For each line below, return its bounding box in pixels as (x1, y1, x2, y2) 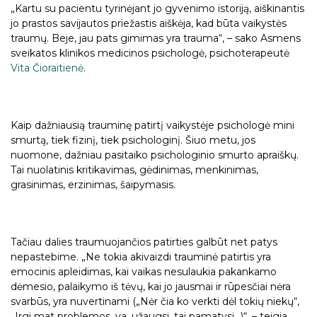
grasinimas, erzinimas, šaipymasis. (11, 178, 175, 191)
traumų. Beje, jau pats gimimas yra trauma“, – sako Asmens (11, 31, 301, 45)
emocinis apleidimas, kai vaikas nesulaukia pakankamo (11, 265, 277, 279)
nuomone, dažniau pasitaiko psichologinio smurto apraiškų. (11, 148, 299, 161)
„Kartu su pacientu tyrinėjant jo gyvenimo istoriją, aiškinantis (11, 1, 304, 15)
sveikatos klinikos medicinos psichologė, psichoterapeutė (11, 46, 289, 59)
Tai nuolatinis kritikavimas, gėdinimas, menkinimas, (11, 163, 258, 176)
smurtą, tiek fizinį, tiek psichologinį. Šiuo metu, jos (11, 133, 255, 146)
